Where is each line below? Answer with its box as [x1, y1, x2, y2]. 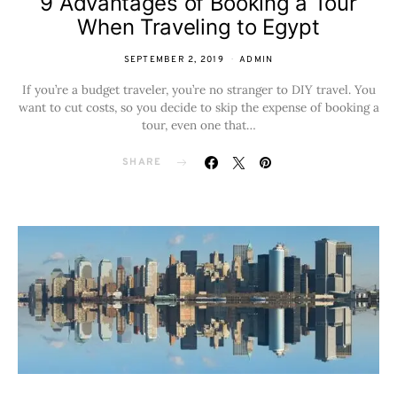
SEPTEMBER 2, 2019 [123, 54, 224, 66]
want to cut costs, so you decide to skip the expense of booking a [18, 99, 379, 115]
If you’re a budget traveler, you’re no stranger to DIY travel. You [21, 82, 376, 97]
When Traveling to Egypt [77, 14, 320, 40]
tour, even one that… [141, 117, 256, 133]
